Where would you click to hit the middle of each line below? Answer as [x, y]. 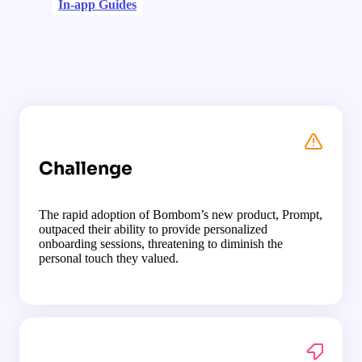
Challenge [86, 169]
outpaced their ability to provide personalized [153, 229]
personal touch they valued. [109, 259]
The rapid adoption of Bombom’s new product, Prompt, [181, 215]
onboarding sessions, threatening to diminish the [161, 244]
